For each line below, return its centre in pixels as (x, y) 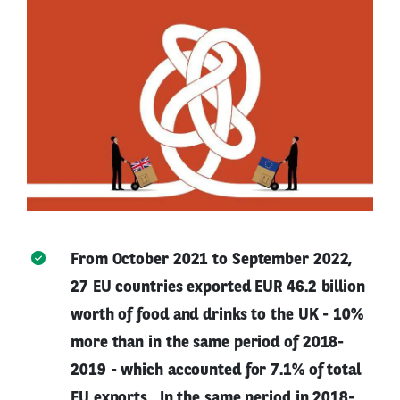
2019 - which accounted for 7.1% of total (216, 370)
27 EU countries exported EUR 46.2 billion (218, 287)
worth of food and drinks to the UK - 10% (217, 315)
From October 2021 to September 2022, (212, 259)
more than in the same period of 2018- (208, 342)
